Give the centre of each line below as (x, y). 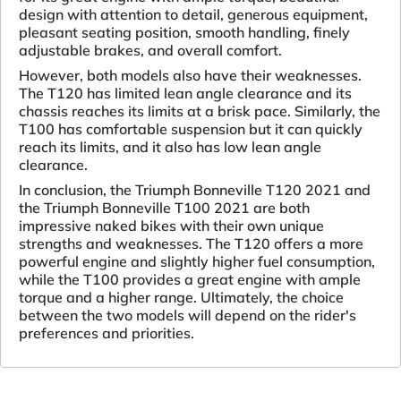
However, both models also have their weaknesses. (190, 76)
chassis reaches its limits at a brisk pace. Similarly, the (200, 111)
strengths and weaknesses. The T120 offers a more (191, 244)
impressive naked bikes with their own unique (171, 226)
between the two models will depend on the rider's (188, 316)
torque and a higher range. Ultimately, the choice (181, 298)
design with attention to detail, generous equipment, (193, 15)
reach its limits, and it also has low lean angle (170, 147)
